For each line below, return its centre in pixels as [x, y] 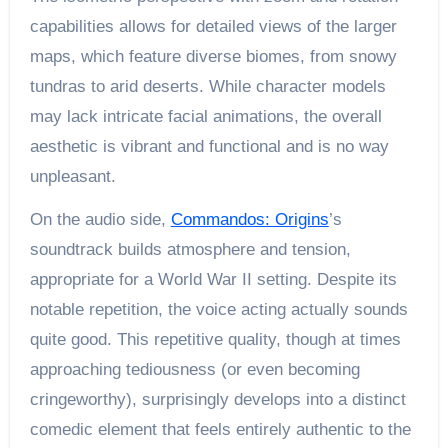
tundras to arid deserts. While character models [207, 86]
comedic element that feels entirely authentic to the [220, 429]
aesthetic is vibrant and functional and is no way [209, 146]
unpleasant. [72, 176]
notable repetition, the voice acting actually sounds [218, 309]
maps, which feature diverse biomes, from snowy [213, 56]
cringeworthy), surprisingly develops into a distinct [217, 399]
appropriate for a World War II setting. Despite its [213, 279]
